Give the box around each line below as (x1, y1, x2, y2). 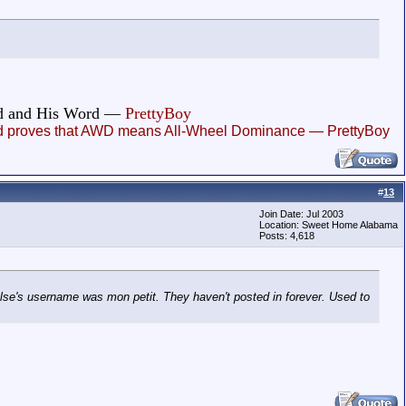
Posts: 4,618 (259, 230, 314, 241)
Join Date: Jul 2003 (259, 208, 343, 219)
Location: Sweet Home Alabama (259, 219, 398, 230)
